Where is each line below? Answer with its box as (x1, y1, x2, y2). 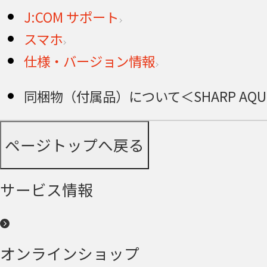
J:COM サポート (24, 7, 119, 26)
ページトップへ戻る (5, 133, 144, 156)
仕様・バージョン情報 (24, 51, 155, 70)
